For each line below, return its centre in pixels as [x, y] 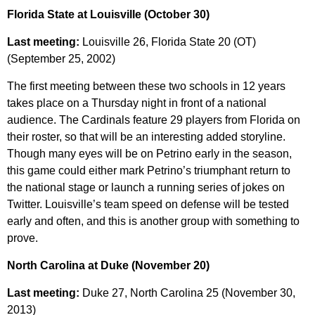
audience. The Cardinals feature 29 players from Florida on [154, 120]
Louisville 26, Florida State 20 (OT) [169, 42]
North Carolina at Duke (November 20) [108, 266]
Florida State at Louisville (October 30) [108, 15]
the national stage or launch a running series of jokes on [146, 188]
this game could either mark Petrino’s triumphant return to [149, 171]
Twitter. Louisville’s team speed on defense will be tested [148, 205]
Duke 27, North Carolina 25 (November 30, [189, 293]
